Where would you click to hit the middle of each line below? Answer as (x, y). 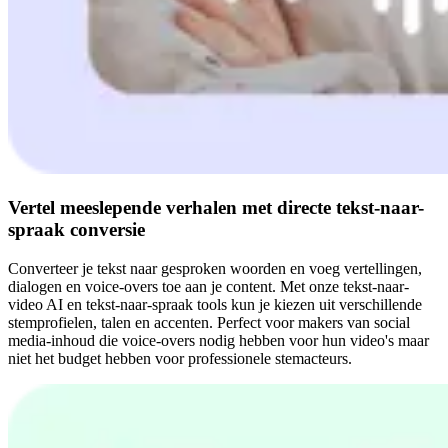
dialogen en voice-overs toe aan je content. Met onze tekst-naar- (208, 286)
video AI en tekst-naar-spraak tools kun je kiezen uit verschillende (215, 304)
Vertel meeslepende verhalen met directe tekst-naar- (216, 208)
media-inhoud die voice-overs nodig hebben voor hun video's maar (218, 340)
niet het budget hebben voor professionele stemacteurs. (180, 358)
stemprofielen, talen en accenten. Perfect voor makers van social (209, 322)
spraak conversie (76, 230)
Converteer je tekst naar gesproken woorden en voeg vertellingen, (215, 268)
